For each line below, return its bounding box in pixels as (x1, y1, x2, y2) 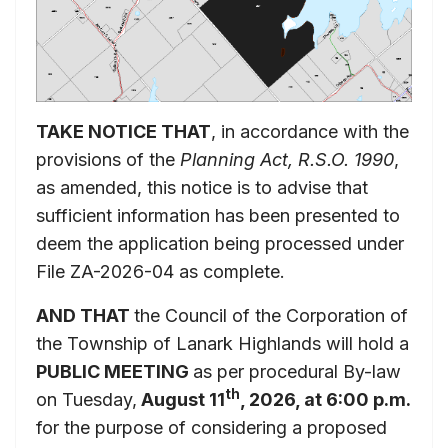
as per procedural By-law (193, 360, 401, 382)
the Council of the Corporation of (134, 304, 408, 326)
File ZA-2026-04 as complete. (36, 260, 285, 282)
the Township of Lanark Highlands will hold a (36, 332, 409, 354)
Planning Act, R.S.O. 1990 (180, 148, 394, 170)
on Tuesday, (36, 388, 137, 410)
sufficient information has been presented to (36, 204, 400, 226)
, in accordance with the (211, 120, 409, 142)
